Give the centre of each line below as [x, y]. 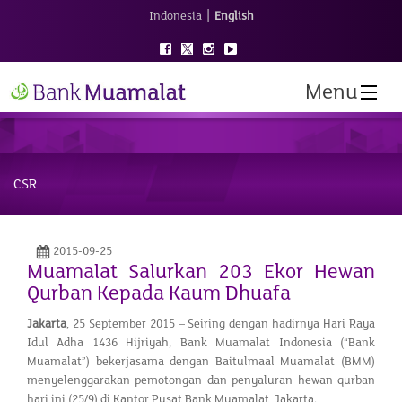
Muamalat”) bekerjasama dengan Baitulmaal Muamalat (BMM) [201, 361]
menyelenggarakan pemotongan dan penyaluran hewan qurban [201, 380]
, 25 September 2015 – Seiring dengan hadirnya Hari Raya [221, 323]
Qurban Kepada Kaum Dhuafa [159, 293]
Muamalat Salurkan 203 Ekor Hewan [201, 271]
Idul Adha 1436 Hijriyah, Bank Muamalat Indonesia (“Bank [201, 342]
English [234, 16]
